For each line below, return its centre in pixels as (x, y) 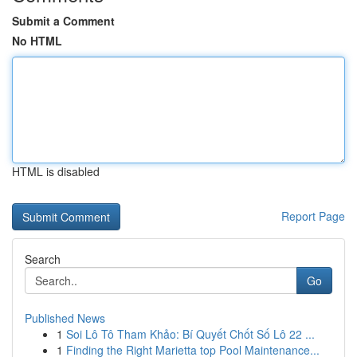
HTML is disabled (56, 171)
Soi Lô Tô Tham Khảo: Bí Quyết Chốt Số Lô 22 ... (190, 334)
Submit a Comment (63, 21)
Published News (65, 318)
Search (43, 259)
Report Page (313, 216)
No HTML (37, 41)
